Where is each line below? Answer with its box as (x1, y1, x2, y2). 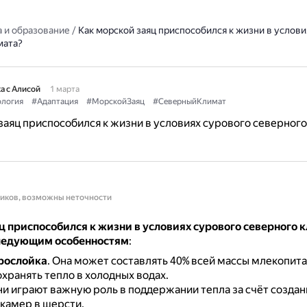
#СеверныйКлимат (152, 97, 226, 106)
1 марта (49, 84, 79, 94)
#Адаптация (31, 97, 78, 106)
